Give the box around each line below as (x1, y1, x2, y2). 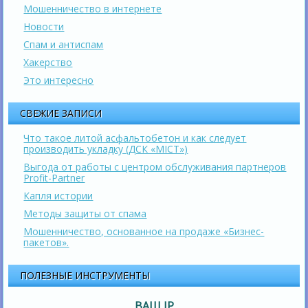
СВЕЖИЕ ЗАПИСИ (20, 106, 102, 120)
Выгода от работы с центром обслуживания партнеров (23, 159, 287, 173)
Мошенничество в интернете (23, 1, 162, 15)
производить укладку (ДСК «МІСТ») (23, 142, 188, 155)
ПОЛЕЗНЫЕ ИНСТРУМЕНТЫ (20, 268, 151, 282)
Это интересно (23, 73, 94, 87)
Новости (23, 19, 65, 33)
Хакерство (23, 55, 73, 69)
